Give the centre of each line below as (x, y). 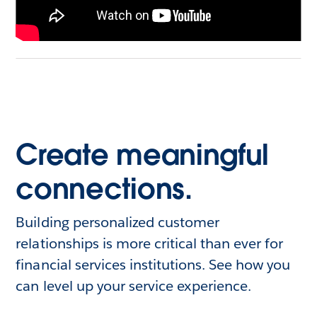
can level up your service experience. (134, 286)
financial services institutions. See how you (153, 264)
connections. (104, 189)
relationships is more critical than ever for (150, 243)
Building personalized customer (118, 222)
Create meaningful (142, 155)
